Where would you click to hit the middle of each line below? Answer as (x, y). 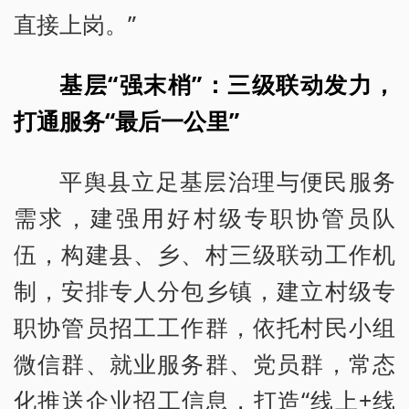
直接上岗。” (75, 23)
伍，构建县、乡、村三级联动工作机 (204, 253)
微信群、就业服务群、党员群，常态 (204, 363)
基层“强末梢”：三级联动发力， (227, 84)
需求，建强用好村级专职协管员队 (204, 217)
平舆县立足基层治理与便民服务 (227, 180)
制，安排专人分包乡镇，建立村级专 (204, 290)
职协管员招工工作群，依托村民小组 (204, 326)
